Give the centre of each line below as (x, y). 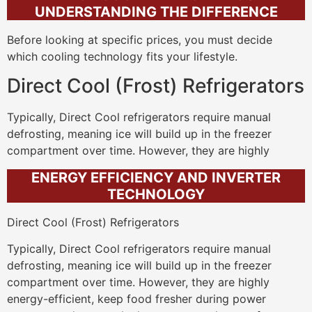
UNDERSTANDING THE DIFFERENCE (156, 11)
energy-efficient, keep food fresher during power (136, 298)
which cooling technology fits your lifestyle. (122, 56)
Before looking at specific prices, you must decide (140, 39)
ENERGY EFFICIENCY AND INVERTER (156, 177)
